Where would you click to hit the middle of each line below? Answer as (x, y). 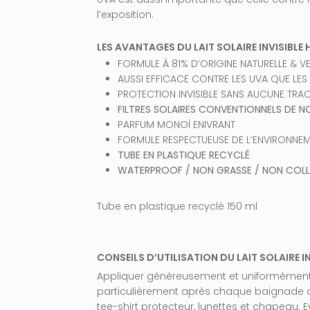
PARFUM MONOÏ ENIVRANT (176, 125)
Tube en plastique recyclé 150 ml (177, 207)
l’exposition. (125, 15)
